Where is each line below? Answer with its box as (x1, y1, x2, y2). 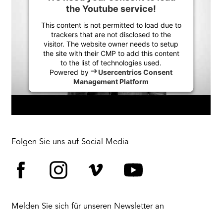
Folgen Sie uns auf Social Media (11, 138, 129, 147)
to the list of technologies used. (60, 58, 162, 67)
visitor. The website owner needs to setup (44, 39, 178, 48)
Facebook (11, 182, 93, 201)
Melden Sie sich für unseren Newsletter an (11, 202, 165, 211)
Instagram (48, 182, 132, 201)
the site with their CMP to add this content (43, 49, 179, 57)
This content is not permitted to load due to (41, 20, 181, 29)
